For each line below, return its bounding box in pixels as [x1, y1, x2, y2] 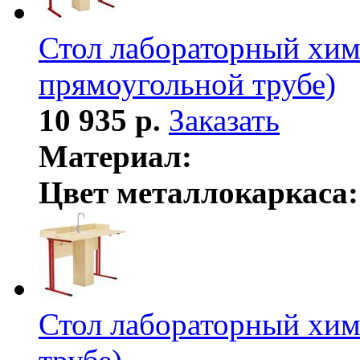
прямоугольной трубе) [39, 66, 336, 101]
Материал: [39, 138, 192, 174]
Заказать [169, 102, 280, 137]
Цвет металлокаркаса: [39, 174, 358, 210]
